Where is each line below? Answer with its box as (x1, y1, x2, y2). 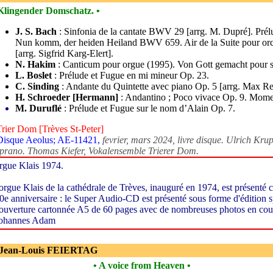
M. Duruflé (15, 103, 62, 113)
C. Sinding (15, 81, 59, 91)
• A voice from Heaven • (93, 260, 191, 271)
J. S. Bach (15, 26, 57, 37)
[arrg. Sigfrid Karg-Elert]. (15, 48, 113, 58)
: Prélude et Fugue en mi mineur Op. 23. (52, 70, 209, 80)
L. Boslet (15, 70, 52, 80)
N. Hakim (15, 59, 55, 69)
